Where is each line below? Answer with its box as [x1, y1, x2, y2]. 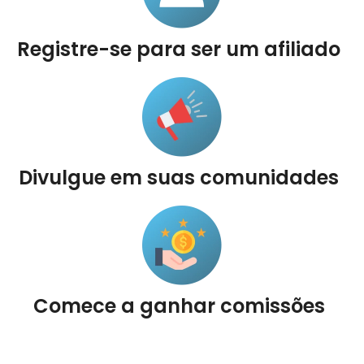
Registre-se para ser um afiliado [17, 36, 340, 63]
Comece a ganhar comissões [32, 292, 325, 319]
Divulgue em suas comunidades [19, 164, 339, 191]
